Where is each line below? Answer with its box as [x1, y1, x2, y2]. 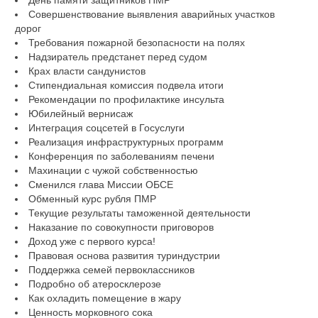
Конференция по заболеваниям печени [28, 150, 214, 163]
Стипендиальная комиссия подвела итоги [28, 79, 224, 92]
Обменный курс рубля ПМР [28, 193, 156, 205]
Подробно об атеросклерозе [28, 278, 161, 290]
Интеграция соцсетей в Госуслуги [28, 122, 185, 134]
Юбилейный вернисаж [28, 108, 133, 120]
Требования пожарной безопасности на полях [28, 37, 245, 49]
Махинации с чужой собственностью [28, 165, 198, 177]
